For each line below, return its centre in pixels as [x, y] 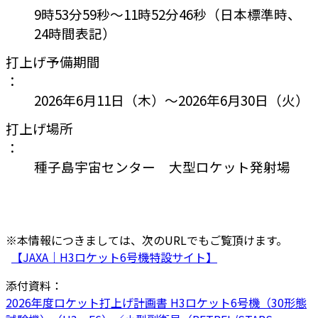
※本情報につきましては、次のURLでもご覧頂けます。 [147, 240]
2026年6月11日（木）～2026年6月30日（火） [171, 99]
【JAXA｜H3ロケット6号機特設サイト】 [114, 257]
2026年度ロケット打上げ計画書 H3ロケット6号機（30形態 [156, 303]
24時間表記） [75, 33]
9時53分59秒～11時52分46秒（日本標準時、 [168, 14]
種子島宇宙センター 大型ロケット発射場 [162, 166]
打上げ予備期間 [53, 61]
